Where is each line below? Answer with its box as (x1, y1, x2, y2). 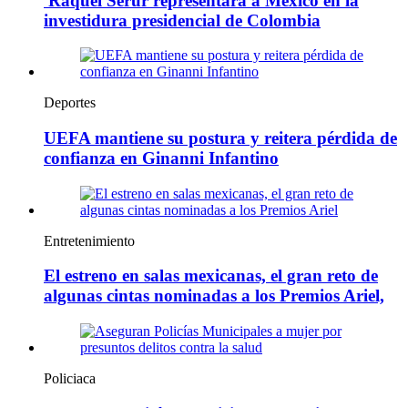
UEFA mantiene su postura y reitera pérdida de (44, 128, 397, 148)
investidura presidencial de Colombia (44, 10, 321, 30)
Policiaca (44, 371, 96, 387)
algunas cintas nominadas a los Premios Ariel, (44, 286, 384, 306)
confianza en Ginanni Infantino (44, 148, 279, 168)
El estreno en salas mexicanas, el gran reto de (44, 266, 378, 286)
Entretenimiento (44, 232, 135, 249)
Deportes (44, 95, 96, 111)
